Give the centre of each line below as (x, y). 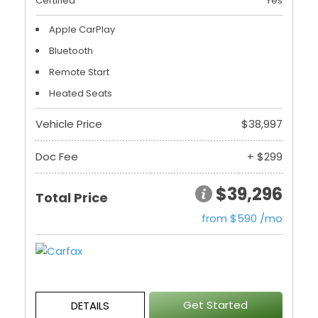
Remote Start (79, 72)
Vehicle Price (69, 124)
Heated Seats (81, 93)
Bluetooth (71, 51)
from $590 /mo (242, 218)
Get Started (216, 305)
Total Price (72, 198)
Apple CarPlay (82, 29)
